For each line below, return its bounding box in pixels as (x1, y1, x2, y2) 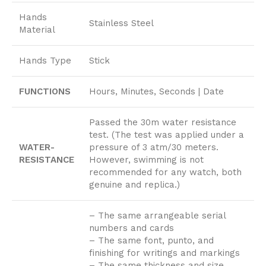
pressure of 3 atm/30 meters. (89, 142, 218, 153)
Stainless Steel (89, 18, 154, 29)
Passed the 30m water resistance (89, 117, 236, 128)
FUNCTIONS (19, 86, 71, 97)
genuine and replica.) (89, 179, 180, 191)
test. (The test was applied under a (89, 129, 244, 141)
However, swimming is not (89, 154, 204, 166)
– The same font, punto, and (89, 235, 214, 246)
